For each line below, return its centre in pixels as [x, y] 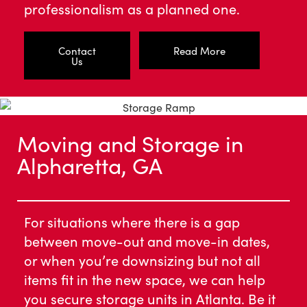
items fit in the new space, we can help [145, 279]
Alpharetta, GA [90, 165]
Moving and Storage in [130, 143]
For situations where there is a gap [132, 222]
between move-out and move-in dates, [147, 241]
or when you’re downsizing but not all [142, 260]
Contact [77, 50]
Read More [200, 50]
